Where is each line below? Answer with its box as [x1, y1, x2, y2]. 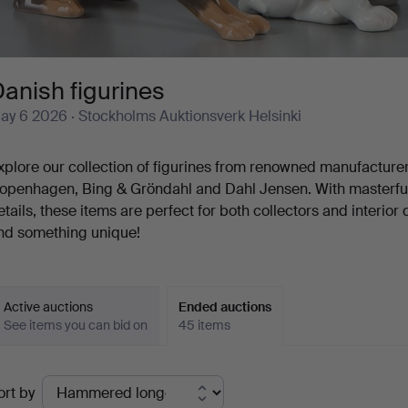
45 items [178, 316, 231, 333]
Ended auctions [178, 298, 272, 315]
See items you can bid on [4, 316, 148, 333]
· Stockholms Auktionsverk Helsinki [67, 106, 302, 126]
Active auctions [4, 298, 94, 315]
